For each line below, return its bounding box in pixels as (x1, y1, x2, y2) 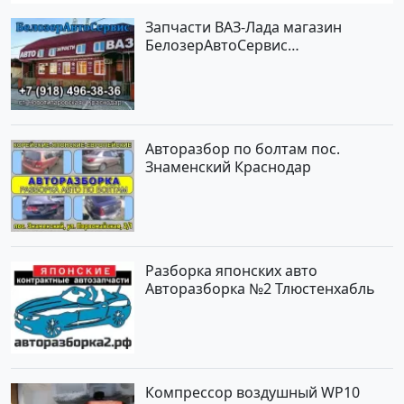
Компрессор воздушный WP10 (145, 381, 361, 402)
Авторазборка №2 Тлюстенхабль (145, 278, 376, 298)
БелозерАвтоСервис (145, 35, 289, 56)
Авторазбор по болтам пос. (145, 139, 341, 160)
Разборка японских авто (145, 260, 318, 280)
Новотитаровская (145, 53, 271, 74)
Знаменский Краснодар (145, 157, 312, 178)
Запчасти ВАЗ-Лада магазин (145, 17, 343, 38)
